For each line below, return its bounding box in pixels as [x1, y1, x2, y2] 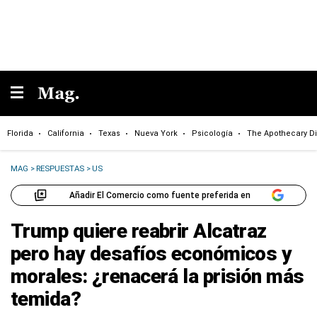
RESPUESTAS [36, 163, 85, 173]
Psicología [192, 128, 233, 138]
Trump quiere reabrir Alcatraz [11, 219, 267, 243]
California [47, 128, 84, 138]
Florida [7, 128, 33, 138]
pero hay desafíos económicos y [11, 242, 292, 265]
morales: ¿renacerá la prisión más [11, 265, 304, 288]
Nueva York [134, 128, 178, 138]
